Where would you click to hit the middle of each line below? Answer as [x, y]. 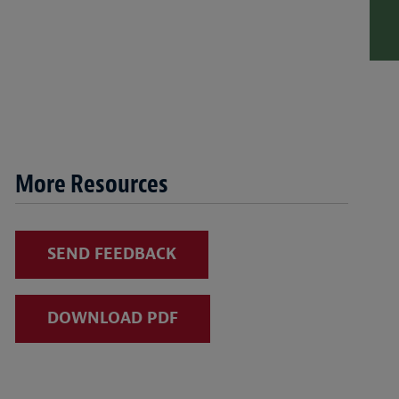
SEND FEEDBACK [111, 254]
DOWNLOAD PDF [112, 318]
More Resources [91, 184]
